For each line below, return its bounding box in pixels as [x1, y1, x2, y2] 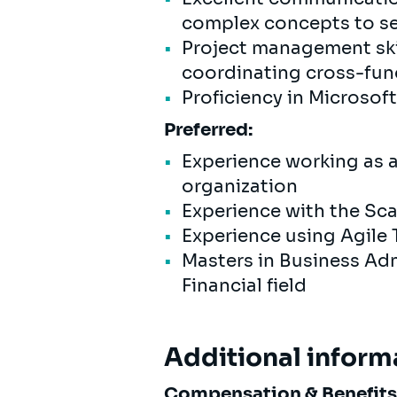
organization [182, 175, 298, 198]
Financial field [182, 274, 307, 297]
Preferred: [164, 118, 253, 141]
